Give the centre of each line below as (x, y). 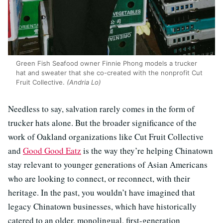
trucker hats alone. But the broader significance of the (102, 122)
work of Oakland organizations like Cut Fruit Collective (106, 136)
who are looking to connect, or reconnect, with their (99, 178)
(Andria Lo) (84, 82)
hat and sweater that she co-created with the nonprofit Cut (109, 72)
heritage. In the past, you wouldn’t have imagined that (102, 192)
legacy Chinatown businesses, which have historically (102, 206)
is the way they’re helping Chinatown (147, 150)
